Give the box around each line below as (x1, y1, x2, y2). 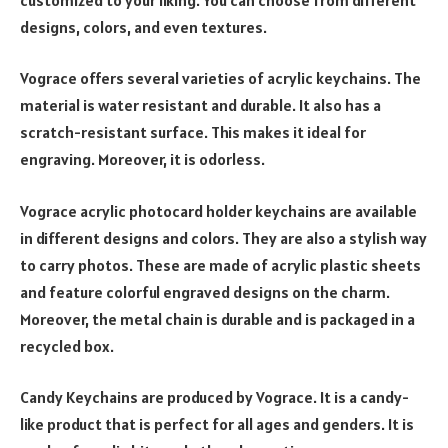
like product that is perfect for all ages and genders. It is (20, 414, 414, 435)
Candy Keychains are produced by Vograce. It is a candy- (20, 387, 409, 408)
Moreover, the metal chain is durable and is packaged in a (20, 308, 415, 329)
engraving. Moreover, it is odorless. (20, 149, 265, 170)
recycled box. (20, 335, 114, 356)
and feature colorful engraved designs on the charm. (20, 281, 390, 302)
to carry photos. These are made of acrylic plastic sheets (20, 254, 421, 275)
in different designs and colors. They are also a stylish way (20, 227, 427, 248)
